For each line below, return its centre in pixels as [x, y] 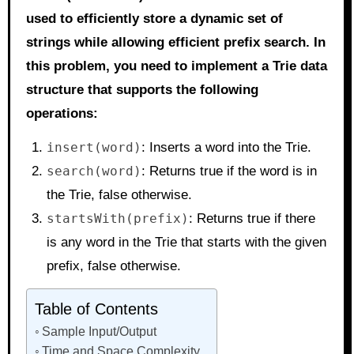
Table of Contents [96, 309]
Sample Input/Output [99, 331]
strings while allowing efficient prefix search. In [175, 42]
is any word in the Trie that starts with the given [186, 242]
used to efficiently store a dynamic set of [154, 19]
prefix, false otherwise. [113, 266]
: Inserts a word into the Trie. [226, 147]
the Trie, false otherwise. [119, 195]
